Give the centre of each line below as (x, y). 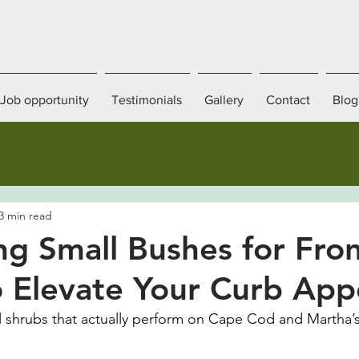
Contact (288, 100)
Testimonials (147, 100)
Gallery (224, 100)
